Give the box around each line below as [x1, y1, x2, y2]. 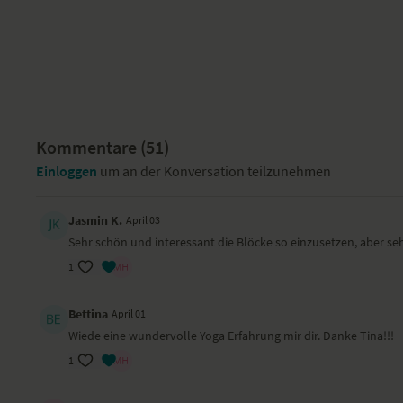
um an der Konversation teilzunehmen [97, 162, 332, 180]
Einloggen [36, 162, 98, 180]
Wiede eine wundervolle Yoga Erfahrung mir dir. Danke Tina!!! [68, 327, 395, 344]
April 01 [112, 307, 147, 320]
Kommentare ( [36, 136, 147, 158]
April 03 [126, 213, 161, 227]
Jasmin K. [68, 212, 123, 228]
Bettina [68, 306, 109, 322]
